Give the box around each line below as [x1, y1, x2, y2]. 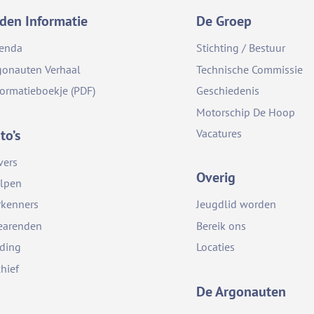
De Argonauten [196, 282, 286, 301]
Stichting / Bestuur [196, 41, 285, 55]
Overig [196, 168, 235, 187]
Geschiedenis [196, 83, 259, 98]
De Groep [196, 12, 252, 31]
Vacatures [196, 126, 242, 141]
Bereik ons [196, 218, 246, 233]
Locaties [196, 240, 235, 254]
